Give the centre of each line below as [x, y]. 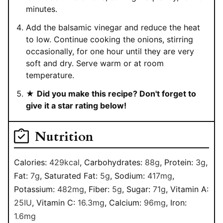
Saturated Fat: [72, 175]
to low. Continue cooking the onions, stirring [110, 39]
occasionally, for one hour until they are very [110, 51]
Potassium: [36, 189]
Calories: [32, 162]
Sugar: [140, 189]
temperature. [50, 75]
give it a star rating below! [76, 105]
